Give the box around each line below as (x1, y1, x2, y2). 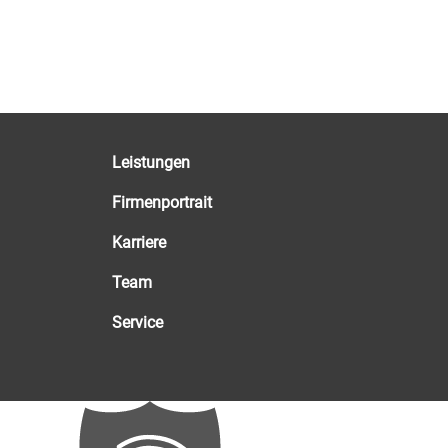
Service (112, 312, 163, 332)
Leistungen (112, 152, 190, 172)
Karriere (112, 232, 166, 252)
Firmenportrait (112, 192, 212, 212)
